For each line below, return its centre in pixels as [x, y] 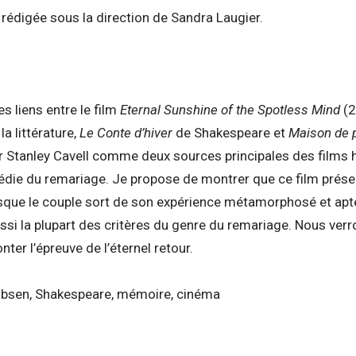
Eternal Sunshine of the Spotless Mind [230, 109]
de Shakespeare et [230, 132]
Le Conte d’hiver [126, 132]
